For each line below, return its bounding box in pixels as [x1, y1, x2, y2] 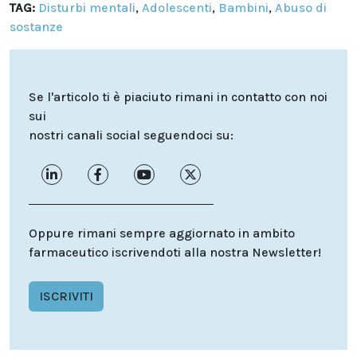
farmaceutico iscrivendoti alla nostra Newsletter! [29, 245, 321, 261]
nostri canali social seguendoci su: [29, 127, 233, 143]
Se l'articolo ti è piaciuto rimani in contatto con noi [29, 89, 328, 105]
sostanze [10, 19, 63, 35]
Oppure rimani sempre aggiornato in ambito [29, 226, 295, 241]
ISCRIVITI [39, 288, 93, 304]
